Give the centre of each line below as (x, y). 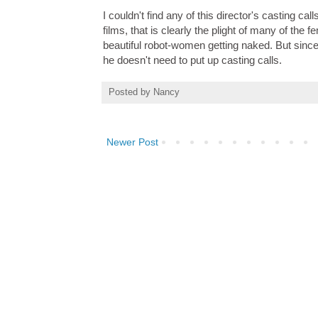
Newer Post (132, 142)
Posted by (131, 93)
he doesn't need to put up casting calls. (192, 60)
